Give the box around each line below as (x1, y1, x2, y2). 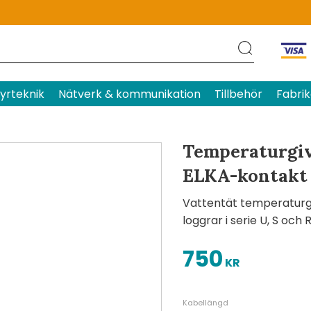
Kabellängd (182, 297, 228, 309)
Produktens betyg (155, 5, 253, 21)
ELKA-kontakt (182, 164, 308, 187)
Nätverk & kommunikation (58, 86, 201, 102)
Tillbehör (215, 86, 262, 102)
